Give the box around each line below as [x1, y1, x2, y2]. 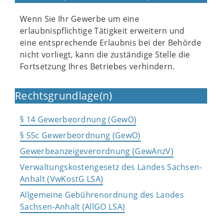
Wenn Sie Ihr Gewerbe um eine [20, 13, 139, 24]
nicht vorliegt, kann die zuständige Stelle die [20, 49, 190, 60]
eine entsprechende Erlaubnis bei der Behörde [20, 37, 202, 48]
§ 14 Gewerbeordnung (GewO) [20, 114, 137, 125]
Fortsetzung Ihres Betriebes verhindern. [20, 61, 175, 72]
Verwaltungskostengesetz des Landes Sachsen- [20, 162, 202, 172]
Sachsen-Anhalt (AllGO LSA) [20, 201, 125, 212]
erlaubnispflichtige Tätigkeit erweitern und [20, 25, 185, 36]
